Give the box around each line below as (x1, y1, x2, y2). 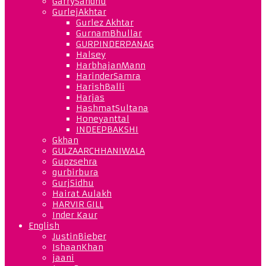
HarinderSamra (76, 70, 141, 81)
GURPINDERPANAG (76, 38, 154, 49)
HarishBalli (76, 81, 125, 92)
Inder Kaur (52, 209, 97, 220)
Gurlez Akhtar (76, 17, 134, 28)
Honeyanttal (76, 113, 129, 124)
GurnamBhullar (76, 27, 142, 39)
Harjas (76, 91, 104, 103)
